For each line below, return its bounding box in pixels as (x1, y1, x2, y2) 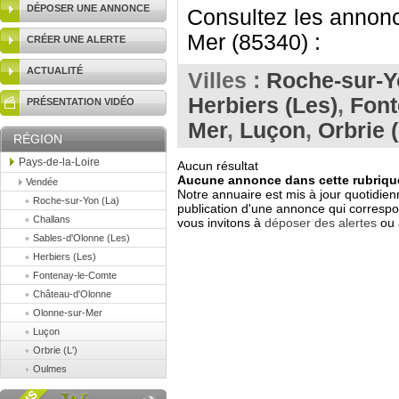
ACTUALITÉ (27, 65, 83, 76)
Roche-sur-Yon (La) (33, 195, 119, 206)
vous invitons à (177, 216, 265, 230)
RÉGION (13, 132, 62, 146)
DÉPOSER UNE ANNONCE (27, 3, 150, 13)
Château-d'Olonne (33, 289, 111, 299)
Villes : (188, 69, 266, 93)
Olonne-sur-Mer (33, 307, 102, 318)
